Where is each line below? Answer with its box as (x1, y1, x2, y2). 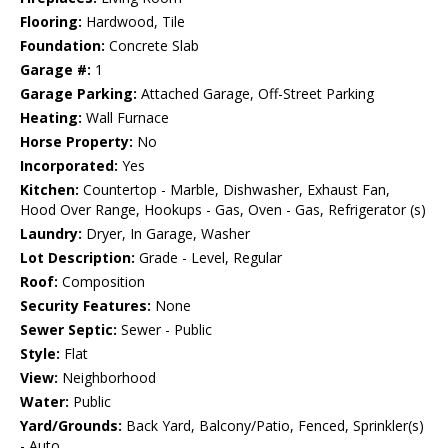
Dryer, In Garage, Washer (82, 224, 250, 244)
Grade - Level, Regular (135, 248, 282, 268)
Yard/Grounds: (20, 416, 122, 436)
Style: (20, 344, 60, 364)
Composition (58, 272, 145, 292)
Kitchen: (20, 180, 79, 200)
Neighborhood (58, 368, 156, 388)
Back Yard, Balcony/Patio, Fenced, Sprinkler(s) (122, 416, 424, 436)
